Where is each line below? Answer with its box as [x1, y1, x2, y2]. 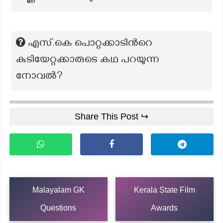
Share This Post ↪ [75, 111, 148, 121]
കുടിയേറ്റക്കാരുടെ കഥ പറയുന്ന [16, 54, 159, 68]
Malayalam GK [32, 185, 85, 194]
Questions [40, 203, 77, 212]
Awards [151, 203, 178, 212]
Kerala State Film [133, 185, 195, 194]
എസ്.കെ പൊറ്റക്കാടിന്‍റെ [28, 37, 152, 51]
